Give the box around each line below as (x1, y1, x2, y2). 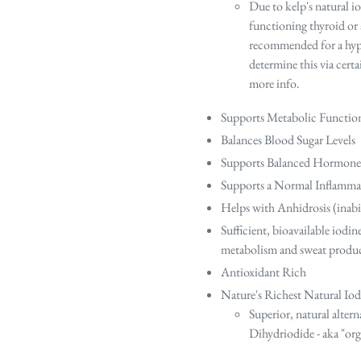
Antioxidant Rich (221, 263, 306, 280)
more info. (249, 75, 302, 93)
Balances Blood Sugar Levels (221, 131, 355, 148)
